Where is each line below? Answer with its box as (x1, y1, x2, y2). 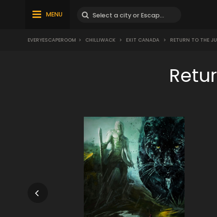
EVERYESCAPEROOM (28, 36, 76, 44)
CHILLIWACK (85, 36, 115, 44)
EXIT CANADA (126, 36, 159, 44)
